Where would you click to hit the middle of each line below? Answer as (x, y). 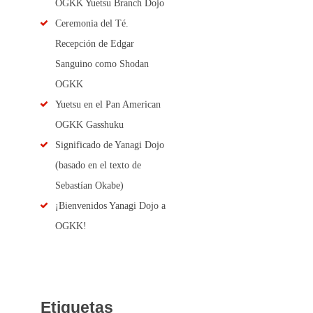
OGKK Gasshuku (89, 124)
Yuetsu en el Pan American (108, 104)
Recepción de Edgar (94, 43)
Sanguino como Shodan (102, 64)
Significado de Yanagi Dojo (109, 145)
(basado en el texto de (98, 165)
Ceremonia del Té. (92, 23)
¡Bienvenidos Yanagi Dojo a (110, 205)
